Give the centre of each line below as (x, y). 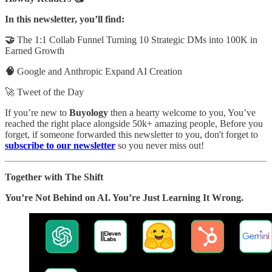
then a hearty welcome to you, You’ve (182, 112)
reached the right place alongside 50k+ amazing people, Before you (134, 123)
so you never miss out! (160, 145)
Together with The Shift (54, 177)
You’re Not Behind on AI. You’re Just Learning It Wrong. (124, 197)
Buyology (89, 112)
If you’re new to (37, 112)
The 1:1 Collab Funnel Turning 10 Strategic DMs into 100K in (136, 39)
